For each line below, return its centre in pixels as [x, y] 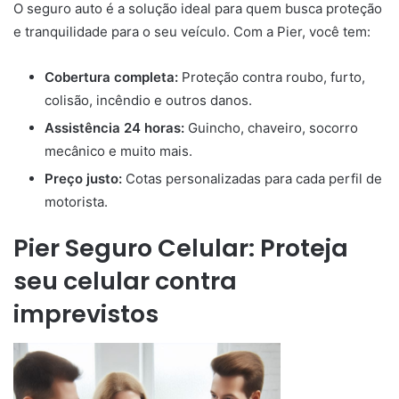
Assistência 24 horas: [114, 128]
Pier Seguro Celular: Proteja [181, 248]
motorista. [76, 202]
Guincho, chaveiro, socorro [271, 128]
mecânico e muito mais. [118, 151]
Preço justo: [83, 179]
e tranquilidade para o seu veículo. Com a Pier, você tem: [192, 32]
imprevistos [86, 314]
